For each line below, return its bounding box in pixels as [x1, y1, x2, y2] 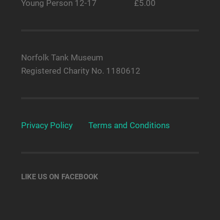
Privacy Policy [21, 120, 73, 130]
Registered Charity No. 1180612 [21, 65, 140, 76]
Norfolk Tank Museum [21, 52, 103, 62]
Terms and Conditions [88, 120, 170, 130]
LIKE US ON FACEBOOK [21, 172, 98, 181]
